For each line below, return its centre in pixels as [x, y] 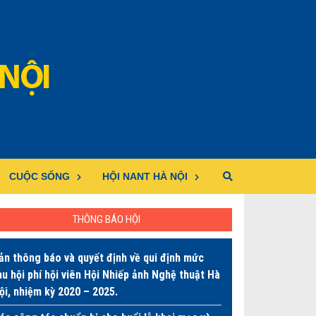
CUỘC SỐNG [39, 176]
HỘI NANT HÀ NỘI [145, 176]
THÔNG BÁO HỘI [107, 219]
